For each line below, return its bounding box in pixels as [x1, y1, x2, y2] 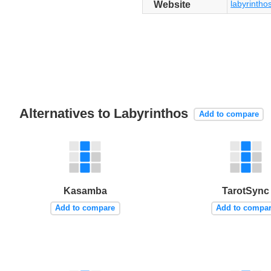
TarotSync [222, 185, 270, 196]
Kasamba [63, 185, 107, 196]
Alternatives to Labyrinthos [19, 106, 192, 122]
